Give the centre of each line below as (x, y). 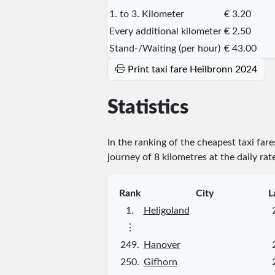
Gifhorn (160, 262)
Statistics (148, 108)
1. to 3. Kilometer (146, 14)
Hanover (162, 245)
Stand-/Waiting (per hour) (165, 48)
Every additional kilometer (165, 31)
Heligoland (166, 210)
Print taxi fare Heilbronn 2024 (192, 69)
